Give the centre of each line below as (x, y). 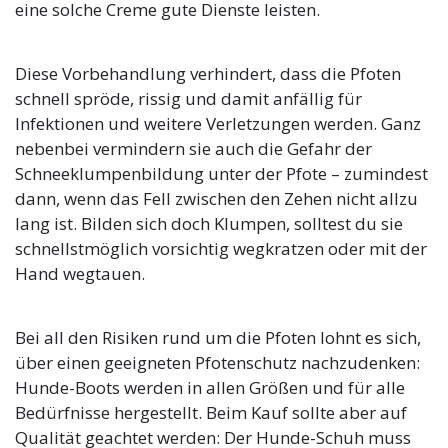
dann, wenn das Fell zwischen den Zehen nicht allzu (216, 199)
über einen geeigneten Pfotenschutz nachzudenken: (217, 363)
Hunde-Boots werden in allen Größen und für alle (210, 388)
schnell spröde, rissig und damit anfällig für (188, 99)
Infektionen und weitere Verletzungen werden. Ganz (218, 124)
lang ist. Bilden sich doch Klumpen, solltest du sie (209, 224)
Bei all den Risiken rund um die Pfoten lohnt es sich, (218, 338)
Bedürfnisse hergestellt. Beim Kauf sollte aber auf (211, 413)
